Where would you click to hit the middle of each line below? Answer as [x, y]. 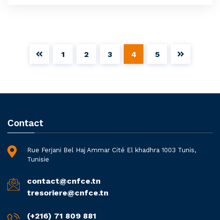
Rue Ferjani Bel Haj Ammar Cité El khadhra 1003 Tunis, [111, 150]
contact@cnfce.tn [64, 181]
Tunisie [38, 160]
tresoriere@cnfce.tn [68, 193]
